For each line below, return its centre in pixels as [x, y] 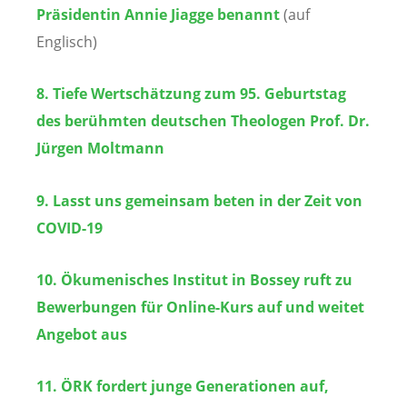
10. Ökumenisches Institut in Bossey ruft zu [194, 279]
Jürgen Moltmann [100, 149]
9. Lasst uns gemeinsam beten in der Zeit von [199, 200]
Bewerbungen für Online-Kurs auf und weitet [200, 307]
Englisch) [67, 42]
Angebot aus [82, 334]
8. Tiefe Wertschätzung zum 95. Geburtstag [191, 94]
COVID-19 [69, 228]
